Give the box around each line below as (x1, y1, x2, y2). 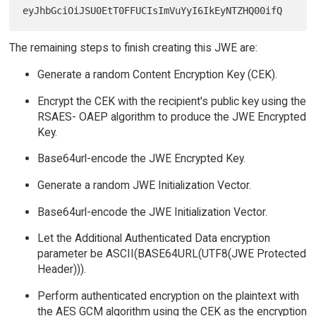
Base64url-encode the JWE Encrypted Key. (37, 152, 245, 166)
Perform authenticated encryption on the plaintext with (37, 288, 299, 303)
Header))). (37, 262, 86, 276)
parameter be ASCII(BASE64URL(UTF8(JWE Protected (37, 247, 306, 261)
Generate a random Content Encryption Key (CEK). (37, 67, 277, 81)
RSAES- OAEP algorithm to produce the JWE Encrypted (37, 109, 306, 123)
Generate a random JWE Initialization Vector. (37, 178, 251, 192)
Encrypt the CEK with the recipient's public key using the (37, 94, 306, 108)
